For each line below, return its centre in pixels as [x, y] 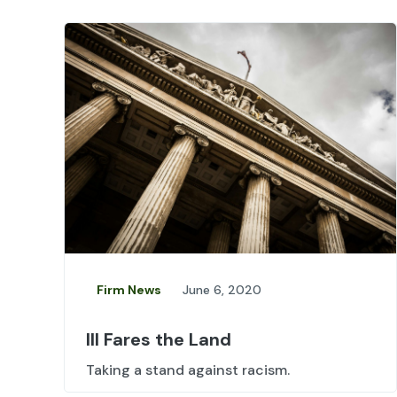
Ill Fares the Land [159, 340]
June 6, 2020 [222, 290]
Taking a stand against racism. [188, 370]
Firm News [129, 290]
